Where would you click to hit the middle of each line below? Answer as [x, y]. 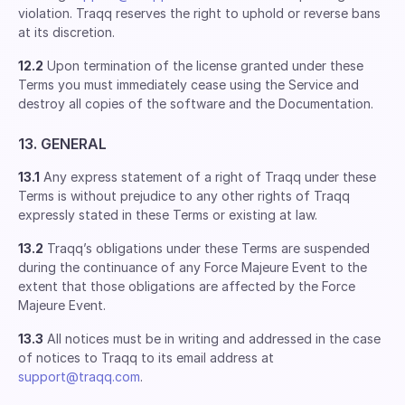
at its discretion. [66, 32]
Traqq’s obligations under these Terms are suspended [207, 248]
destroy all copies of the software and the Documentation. [196, 104]
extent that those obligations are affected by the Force [187, 286]
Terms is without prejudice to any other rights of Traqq [184, 196]
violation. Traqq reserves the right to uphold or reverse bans [199, 13]
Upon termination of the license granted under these [203, 66]
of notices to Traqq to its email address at [146, 358]
